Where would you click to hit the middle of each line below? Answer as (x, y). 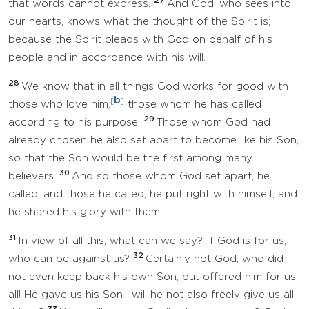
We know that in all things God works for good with (155, 87)
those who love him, (59, 104)
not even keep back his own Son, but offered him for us (152, 277)
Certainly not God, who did (215, 259)
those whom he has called (193, 104)
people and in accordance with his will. (107, 58)
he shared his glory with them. (85, 212)
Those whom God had (213, 122)
